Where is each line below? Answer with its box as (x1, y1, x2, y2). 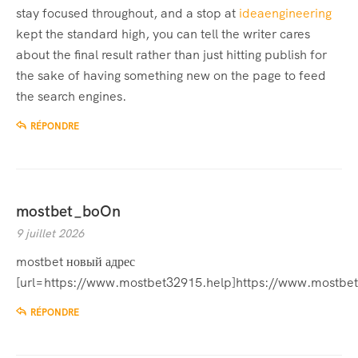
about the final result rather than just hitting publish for (16, 46, 327, 64)
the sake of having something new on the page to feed (16, 67, 326, 85)
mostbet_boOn (16, 201, 121, 222)
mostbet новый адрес (16, 253, 135, 271)
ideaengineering (239, 5, 332, 22)
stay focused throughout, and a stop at (16, 5, 239, 22)
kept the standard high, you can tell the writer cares (16, 26, 310, 43)
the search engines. (16, 88, 126, 105)
